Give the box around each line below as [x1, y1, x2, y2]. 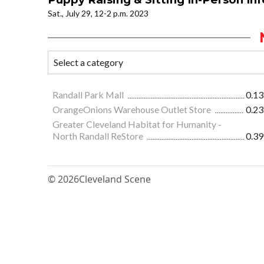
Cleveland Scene [79, 173, 151, 186]
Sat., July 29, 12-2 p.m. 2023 [48, 8, 148, 19]
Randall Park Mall [52, 89, 126, 101]
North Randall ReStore [52, 130, 145, 142]
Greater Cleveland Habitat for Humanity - [52, 118, 222, 130]
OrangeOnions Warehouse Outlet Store [52, 104, 213, 115]
